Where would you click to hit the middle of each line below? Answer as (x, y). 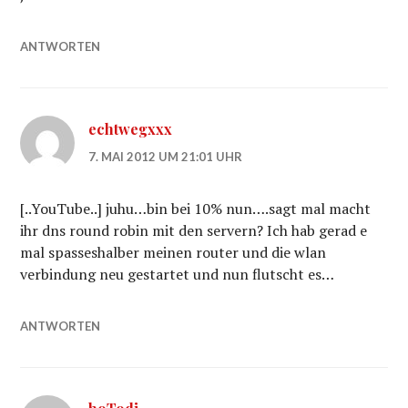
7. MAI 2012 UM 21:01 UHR (166, 157)
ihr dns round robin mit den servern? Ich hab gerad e (194, 230)
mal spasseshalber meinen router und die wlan (173, 252)
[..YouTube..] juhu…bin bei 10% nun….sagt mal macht (196, 209)
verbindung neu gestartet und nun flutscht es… (178, 274)
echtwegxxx (131, 129)
